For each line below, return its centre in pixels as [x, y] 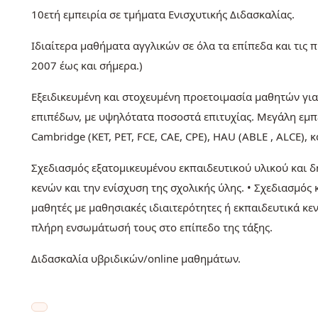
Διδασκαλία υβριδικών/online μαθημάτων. [136, 259]
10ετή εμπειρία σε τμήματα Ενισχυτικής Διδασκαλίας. [163, 15]
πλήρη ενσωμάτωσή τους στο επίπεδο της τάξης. [152, 227]
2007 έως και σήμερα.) [87, 66]
